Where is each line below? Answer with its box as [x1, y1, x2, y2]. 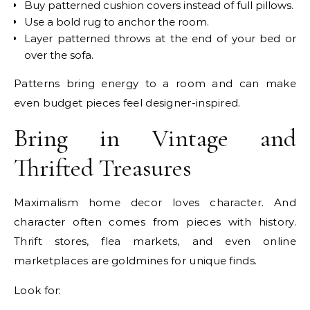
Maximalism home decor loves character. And [14, 195, 296, 209]
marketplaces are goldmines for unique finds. [14, 253, 257, 267]
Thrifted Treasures [14, 152, 191, 183]
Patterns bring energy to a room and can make [14, 76, 296, 90]
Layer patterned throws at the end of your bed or [24, 31, 296, 45]
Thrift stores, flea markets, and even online [14, 234, 296, 248]
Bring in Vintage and [14, 122, 296, 153]
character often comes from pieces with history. [14, 215, 296, 228]
